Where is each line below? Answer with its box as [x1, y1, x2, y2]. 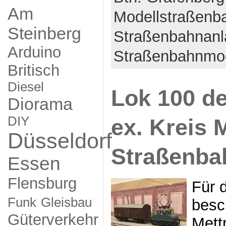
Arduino [7, 43, 61, 61]
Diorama [7, 94, 73, 114]
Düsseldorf [7, 129, 112, 153]
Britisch [7, 62, 60, 79]
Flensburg [7, 175, 77, 192]
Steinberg [7, 24, 81, 43]
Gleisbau [40, 195, 92, 209]
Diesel [7, 80, 44, 94]
